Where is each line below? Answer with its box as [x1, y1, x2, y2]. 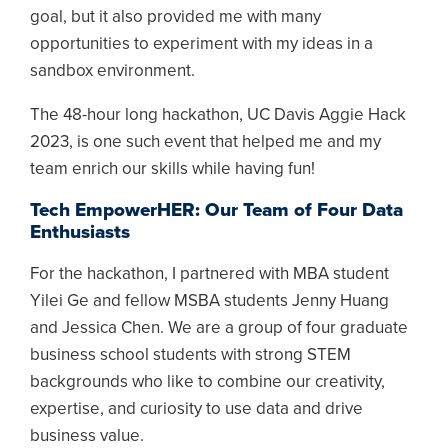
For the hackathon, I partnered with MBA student [30, 263, 389, 285]
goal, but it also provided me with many [30, 6, 321, 28]
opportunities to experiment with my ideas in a [30, 33, 373, 55]
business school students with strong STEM [30, 344, 351, 366]
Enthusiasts [30, 221, 130, 244]
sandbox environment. [30, 60, 199, 82]
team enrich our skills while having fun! [30, 158, 315, 180]
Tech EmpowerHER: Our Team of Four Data [30, 199, 403, 222]
